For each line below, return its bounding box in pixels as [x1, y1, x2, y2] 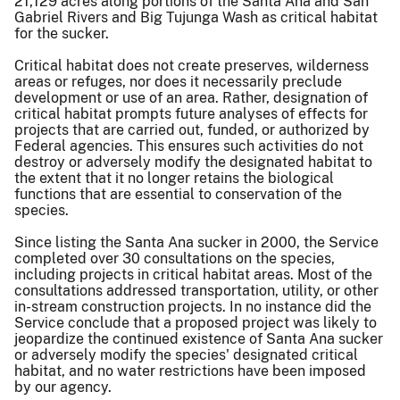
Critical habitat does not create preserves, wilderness [14, 56, 369, 74]
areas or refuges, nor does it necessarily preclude [14, 72, 342, 90]
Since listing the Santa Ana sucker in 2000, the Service [14, 233, 379, 251]
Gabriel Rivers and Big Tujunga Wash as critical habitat [14, 8, 378, 26]
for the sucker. [14, 24, 109, 42]
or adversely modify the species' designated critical [14, 346, 358, 363]
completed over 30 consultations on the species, [14, 249, 335, 267]
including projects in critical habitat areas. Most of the [14, 265, 372, 283]
